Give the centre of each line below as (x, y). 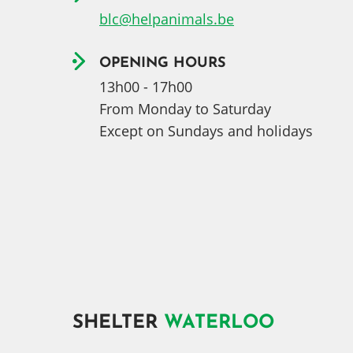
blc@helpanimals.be (167, 19)
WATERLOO (219, 323)
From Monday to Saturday (185, 109)
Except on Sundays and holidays (206, 131)
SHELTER (118, 323)
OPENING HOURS (163, 63)
